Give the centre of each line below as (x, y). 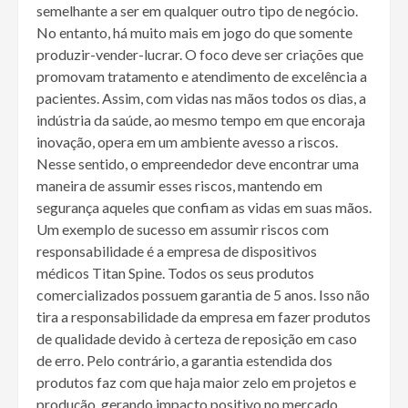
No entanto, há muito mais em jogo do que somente (194, 33)
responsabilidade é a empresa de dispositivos (177, 251)
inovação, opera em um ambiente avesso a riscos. (187, 142)
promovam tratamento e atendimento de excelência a (202, 76)
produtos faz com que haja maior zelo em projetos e (196, 382)
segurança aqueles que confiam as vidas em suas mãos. (204, 208)
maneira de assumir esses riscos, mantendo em (179, 186)
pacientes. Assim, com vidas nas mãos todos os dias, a (201, 98)
